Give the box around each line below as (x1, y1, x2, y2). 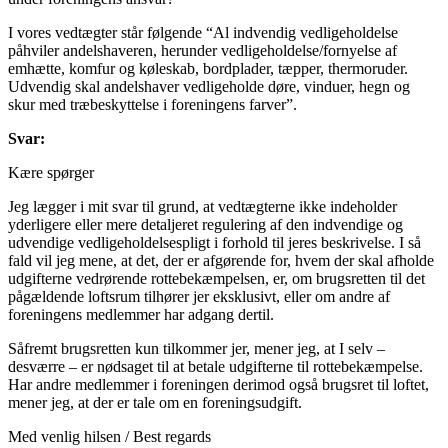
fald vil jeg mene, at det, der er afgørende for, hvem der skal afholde (8, 251, 434, 269)
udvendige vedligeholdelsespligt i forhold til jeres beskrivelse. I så (8, 233, 421, 251)
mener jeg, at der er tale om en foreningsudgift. (8, 393, 302, 411)
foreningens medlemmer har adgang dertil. (8, 305, 274, 323)
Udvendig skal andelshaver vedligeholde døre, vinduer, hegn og (8, 77, 410, 95)
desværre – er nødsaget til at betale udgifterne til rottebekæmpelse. (8, 357, 423, 375)
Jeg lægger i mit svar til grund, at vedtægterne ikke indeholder (8, 197, 397, 215)
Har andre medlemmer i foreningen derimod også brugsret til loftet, (8, 375, 429, 393)
